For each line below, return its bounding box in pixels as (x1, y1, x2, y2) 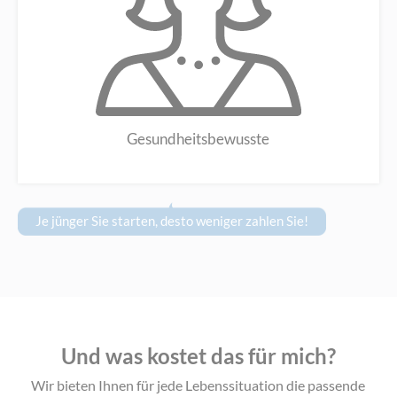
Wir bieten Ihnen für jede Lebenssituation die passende (31, 377, 366, 394)
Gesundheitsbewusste (127, 130, 270, 149)
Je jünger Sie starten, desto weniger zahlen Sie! (35, 213, 309, 230)
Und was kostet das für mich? (60, 343, 336, 370)
